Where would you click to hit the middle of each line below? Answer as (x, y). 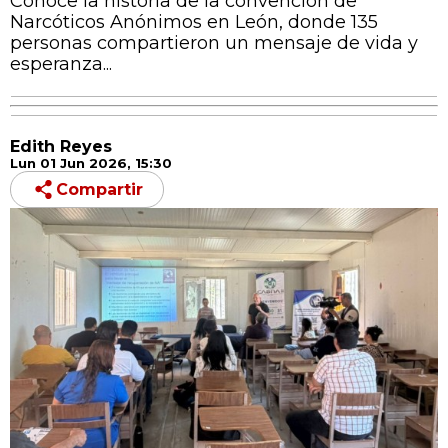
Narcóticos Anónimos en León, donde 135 (194, 21)
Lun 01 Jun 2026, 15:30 (91, 162)
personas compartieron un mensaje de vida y (214, 42)
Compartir (99, 189)
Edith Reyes (61, 146)
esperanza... (61, 63)
